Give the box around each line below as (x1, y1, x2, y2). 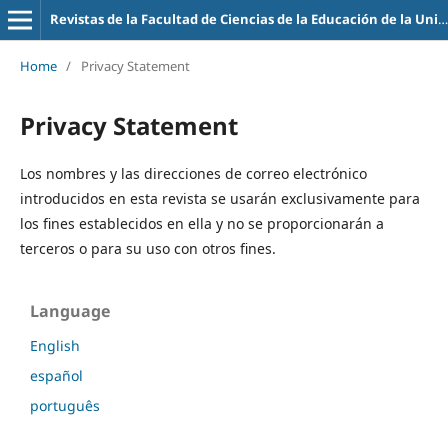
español (30, 365, 83, 385)
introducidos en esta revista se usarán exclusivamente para (19, 188, 420, 208)
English (30, 335, 80, 355)
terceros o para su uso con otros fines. (19, 238, 276, 258)
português (30, 395, 100, 415)
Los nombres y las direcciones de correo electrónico (19, 163, 367, 183)
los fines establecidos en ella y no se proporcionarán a (19, 213, 384, 233)
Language (30, 299, 110, 322)
